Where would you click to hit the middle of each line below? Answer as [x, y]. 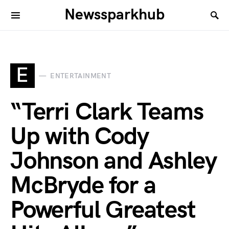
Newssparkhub [114, 15]
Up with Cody [79, 137]
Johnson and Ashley [113, 161]
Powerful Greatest [103, 210]
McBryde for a [83, 186]
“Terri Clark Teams [107, 112]
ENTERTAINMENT [81, 76]
